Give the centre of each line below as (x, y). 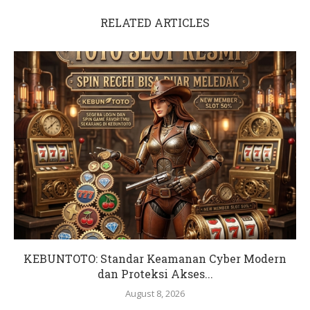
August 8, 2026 (155, 294)
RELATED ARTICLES (155, 23)
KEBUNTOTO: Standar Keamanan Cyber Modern (155, 259)
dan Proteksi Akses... (155, 274)
